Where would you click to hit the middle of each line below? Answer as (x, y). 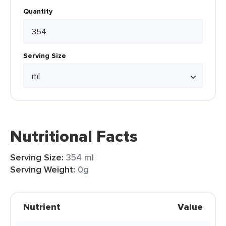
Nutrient (42, 207)
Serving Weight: (43, 169)
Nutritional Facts (74, 136)
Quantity (38, 11)
